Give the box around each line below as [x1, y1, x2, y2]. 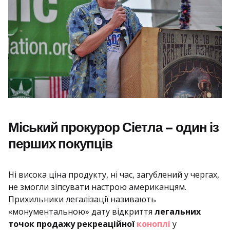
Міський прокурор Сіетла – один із [8, 119, 219, 136]
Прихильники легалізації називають [8, 194, 156, 205]
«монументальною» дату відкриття [8, 206, 155, 217]
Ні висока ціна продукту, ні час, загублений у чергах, [8, 169, 219, 180]
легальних [155, 206, 201, 217]
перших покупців [8, 135, 112, 152]
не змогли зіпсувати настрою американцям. [8, 181, 186, 193]
